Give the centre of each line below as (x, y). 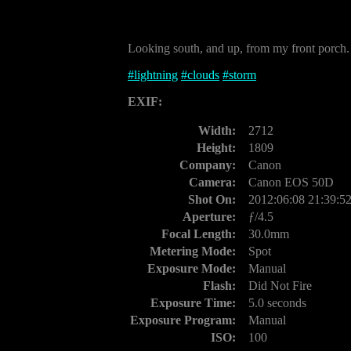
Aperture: (209, 217)
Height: (216, 148)
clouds (203, 75)
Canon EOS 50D (291, 182)
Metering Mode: (193, 251)
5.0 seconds (277, 303)
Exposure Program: (183, 320)
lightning (156, 75)
